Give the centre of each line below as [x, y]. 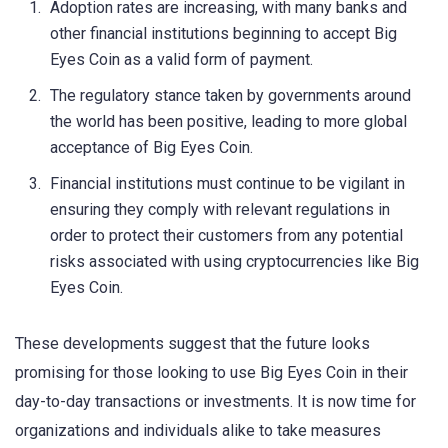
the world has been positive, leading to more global [228, 121]
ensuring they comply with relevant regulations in [220, 209]
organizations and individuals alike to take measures [198, 430]
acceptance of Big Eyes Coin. [151, 147]
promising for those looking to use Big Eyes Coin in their [211, 372]
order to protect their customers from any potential [226, 235]
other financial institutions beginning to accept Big [223, 33]
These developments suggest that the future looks [192, 343]
